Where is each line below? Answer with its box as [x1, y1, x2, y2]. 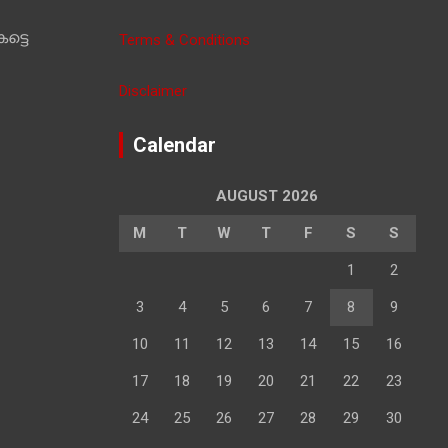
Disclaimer [118, 82, 187, 100]
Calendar [132, 133, 216, 157]
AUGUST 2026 [216, 187, 318, 205]
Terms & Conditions [118, 31, 250, 49]
